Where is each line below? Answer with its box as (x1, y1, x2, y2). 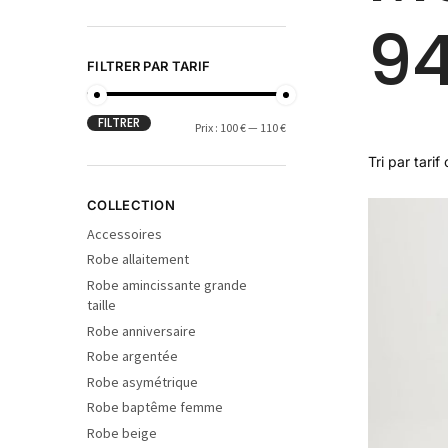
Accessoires (87, 224, 162, 243)
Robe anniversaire (87, 321, 196, 340)
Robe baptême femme (87, 398, 223, 417)
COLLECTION (87, 197, 175, 214)
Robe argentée (87, 347, 178, 366)
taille (87, 296, 116, 314)
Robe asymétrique (87, 372, 198, 391)
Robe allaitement (87, 250, 189, 269)
